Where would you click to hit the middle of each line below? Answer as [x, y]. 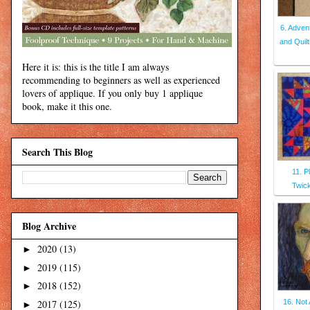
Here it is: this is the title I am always [95, 67]
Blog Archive [49, 226]
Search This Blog [57, 152]
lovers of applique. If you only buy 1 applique [112, 93]
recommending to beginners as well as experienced [121, 80]
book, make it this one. [67, 107]
